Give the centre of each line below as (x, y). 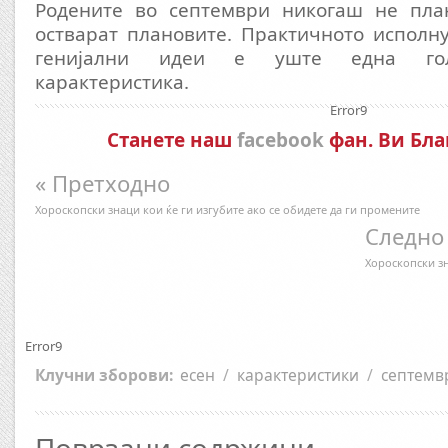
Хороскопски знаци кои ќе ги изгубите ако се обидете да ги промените (227, 209)
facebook (280, 140)
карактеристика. (112, 82)
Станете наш (172, 140)
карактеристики (298, 375)
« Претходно (102, 183)
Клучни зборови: (104, 375)
